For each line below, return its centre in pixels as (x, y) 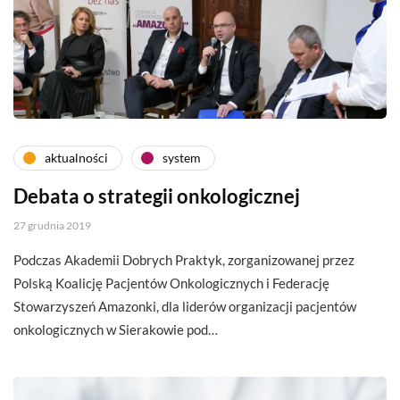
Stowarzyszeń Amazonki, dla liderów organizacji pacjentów (185, 306)
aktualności (76, 158)
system (182, 158)
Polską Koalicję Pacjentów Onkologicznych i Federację (171, 283)
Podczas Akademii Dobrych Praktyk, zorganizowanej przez (184, 259)
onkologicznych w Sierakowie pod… (116, 329)
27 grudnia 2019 (52, 225)
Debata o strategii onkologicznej (157, 196)
